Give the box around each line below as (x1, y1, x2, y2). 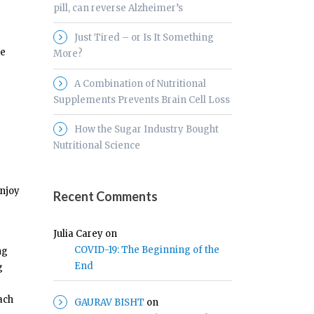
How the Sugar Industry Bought (74, 123, 219, 135)
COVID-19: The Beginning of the (74, 244, 219, 257)
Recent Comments (53, 188, 158, 204)
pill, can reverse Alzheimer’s (53, 2, 183, 15)
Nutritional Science (53, 139, 140, 151)
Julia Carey (53, 228, 103, 240)
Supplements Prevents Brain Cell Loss (53, 93, 230, 106)
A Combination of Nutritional (74, 77, 206, 90)
